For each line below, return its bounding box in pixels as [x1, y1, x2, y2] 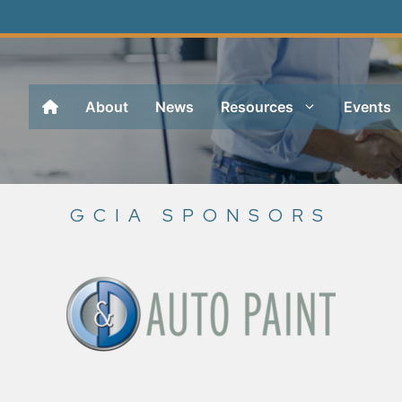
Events [344, 98, 391, 117]
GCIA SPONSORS [70, 204, 332, 227]
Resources [221, 98, 293, 117]
